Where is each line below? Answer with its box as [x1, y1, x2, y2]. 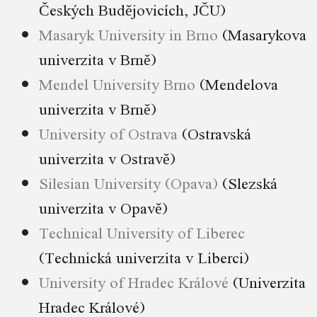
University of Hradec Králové [39, 270, 229, 295]
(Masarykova [218, 22, 306, 47]
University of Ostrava [39, 121, 178, 146]
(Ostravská [178, 121, 251, 146]
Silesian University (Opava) [39, 171, 218, 196]
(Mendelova [195, 71, 278, 97]
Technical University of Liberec [39, 220, 245, 246]
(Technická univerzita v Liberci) [39, 245, 249, 270]
